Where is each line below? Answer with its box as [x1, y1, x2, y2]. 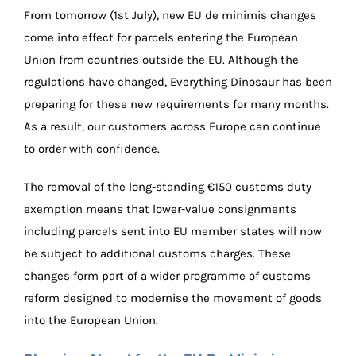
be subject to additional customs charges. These [24, 246, 291, 261]
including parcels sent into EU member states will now [24, 223, 322, 238]
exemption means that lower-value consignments [24, 201, 296, 216]
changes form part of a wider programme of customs [24, 268, 311, 283]
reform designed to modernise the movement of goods [24, 290, 322, 305]
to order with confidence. [24, 141, 160, 156]
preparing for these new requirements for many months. [24, 96, 329, 111]
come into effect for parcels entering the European [24, 29, 298, 44]
